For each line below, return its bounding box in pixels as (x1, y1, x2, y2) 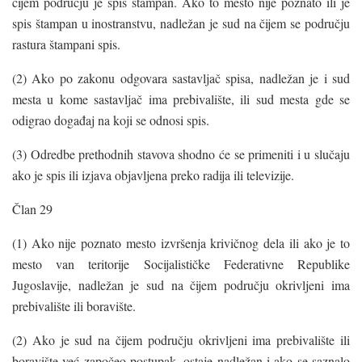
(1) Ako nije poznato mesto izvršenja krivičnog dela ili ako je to (12, 234, 350, 251)
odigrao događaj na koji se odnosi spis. (12, 111, 209, 128)
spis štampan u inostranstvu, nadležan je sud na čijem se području (12, 14, 350, 32)
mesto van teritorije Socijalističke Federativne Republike (12, 255, 350, 272)
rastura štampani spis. (12, 35, 120, 53)
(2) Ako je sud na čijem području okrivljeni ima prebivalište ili (12, 330, 350, 348)
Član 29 (12, 200, 53, 217)
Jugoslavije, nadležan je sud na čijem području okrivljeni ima (12, 276, 350, 293)
